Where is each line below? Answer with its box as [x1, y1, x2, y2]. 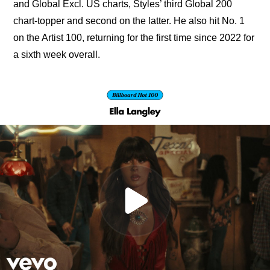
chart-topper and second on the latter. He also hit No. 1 [13, 16, 245, 27]
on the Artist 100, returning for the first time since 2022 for [13, 33, 255, 43]
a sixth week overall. [13, 49, 101, 60]
